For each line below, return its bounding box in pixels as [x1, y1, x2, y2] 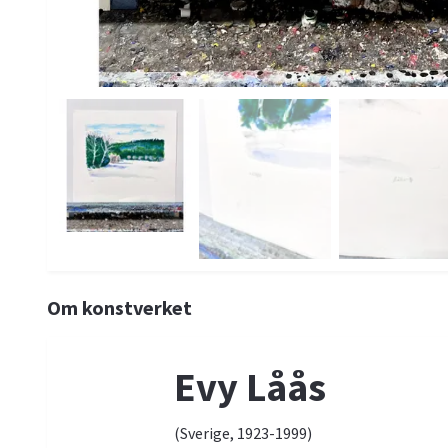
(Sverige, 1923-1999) [173, 423, 312, 444]
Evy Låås [173, 362, 326, 413]
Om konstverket [47, 295, 192, 321]
